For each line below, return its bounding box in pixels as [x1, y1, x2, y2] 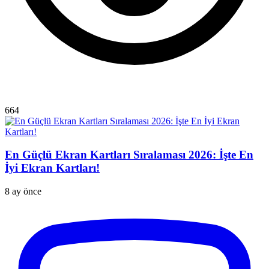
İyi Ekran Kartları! [5, 162, 100, 175]
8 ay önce [5, 186, 41, 197]
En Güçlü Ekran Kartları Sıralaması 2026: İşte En [5, 148, 253, 162]
